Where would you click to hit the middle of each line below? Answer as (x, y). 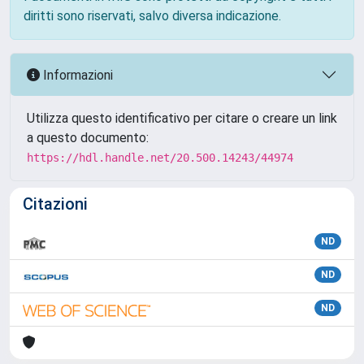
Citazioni (55, 204)
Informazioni (76, 75)
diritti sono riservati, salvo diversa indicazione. (152, 16)
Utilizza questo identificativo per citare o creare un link (182, 118)
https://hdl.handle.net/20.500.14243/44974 (160, 158)
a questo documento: (88, 138)
